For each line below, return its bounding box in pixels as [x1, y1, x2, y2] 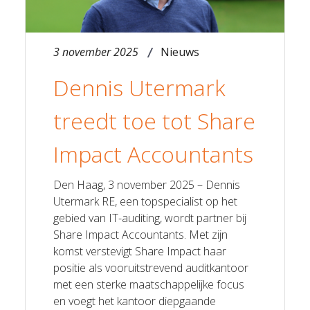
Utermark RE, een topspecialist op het [53, 193, 237, 209]
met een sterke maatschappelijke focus [53, 276, 244, 292]
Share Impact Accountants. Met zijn [53, 226, 228, 242]
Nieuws [160, 44, 199, 60]
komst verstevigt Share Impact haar [53, 243, 226, 259]
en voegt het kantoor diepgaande [53, 293, 216, 309]
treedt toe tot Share [53, 105, 255, 136]
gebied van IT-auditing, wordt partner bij [53, 210, 246, 226]
